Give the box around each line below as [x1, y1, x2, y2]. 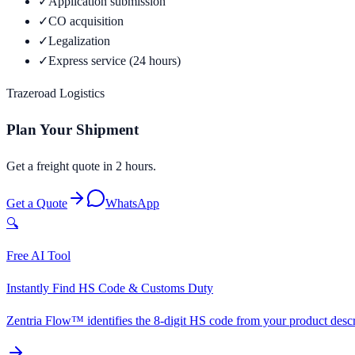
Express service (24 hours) [48, 54, 181, 68]
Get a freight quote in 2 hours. [6, 158, 156, 173]
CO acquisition [48, 14, 124, 29]
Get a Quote [6, 196, 67, 210]
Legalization [48, 34, 110, 48]
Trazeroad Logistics [6, 86, 105, 101]
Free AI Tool [6, 248, 71, 262]
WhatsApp [105, 196, 159, 210]
